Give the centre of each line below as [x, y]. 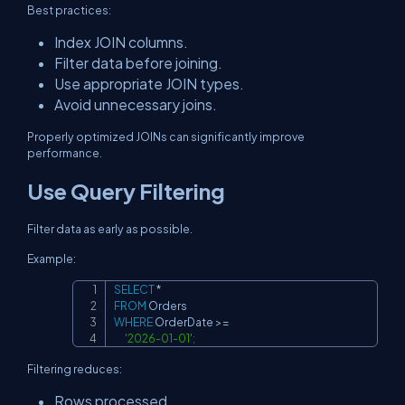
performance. [65, 153]
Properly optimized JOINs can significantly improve [166, 137]
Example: [52, 259]
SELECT [134, 289]
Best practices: [69, 10]
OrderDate [184, 322]
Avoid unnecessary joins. [136, 104]
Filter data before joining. [138, 63]
